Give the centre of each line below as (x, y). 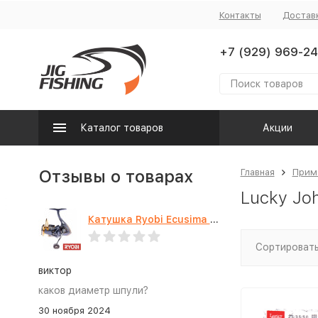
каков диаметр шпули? (93, 290)
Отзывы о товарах (115, 176)
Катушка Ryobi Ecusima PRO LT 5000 (214, 219)
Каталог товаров (121, 128)
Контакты (240, 15)
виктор (55, 270)
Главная (257, 172)
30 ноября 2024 (74, 311)
